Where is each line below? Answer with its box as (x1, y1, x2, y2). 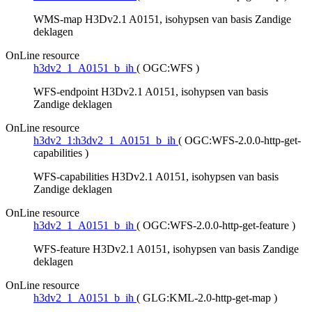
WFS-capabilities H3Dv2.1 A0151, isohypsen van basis (33, 171, 279, 183)
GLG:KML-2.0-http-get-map (143, 292, 271, 304)
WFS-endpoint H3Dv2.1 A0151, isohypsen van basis (33, 86, 268, 98)
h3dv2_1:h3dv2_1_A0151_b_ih (33, 134, 175, 147)
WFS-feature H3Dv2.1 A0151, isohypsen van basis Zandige (33, 243, 299, 256)
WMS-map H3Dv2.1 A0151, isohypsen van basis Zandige (33, 13, 291, 26)
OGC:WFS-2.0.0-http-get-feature (143, 219, 289, 232)
